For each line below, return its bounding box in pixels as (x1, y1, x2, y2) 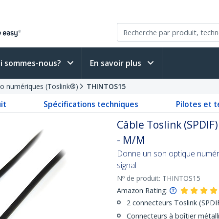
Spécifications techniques (44, 99, 138, 109)
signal (117, 160, 136, 171)
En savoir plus (90, 58, 143, 68)
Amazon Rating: (117, 186, 168, 195)
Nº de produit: (117, 174, 162, 183)
